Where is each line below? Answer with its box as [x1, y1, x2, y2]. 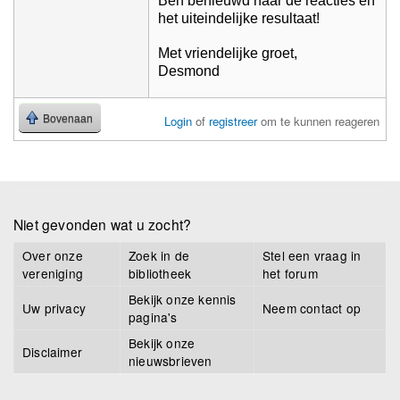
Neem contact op [262, 299, 361, 318]
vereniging [22, 264, 83, 283]
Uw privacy [22, 299, 86, 318]
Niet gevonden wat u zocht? [13, 214, 192, 235]
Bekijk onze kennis [129, 290, 237, 309]
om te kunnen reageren [257, 112, 380, 130]
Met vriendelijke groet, [158, 46, 297, 62]
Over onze [22, 246, 83, 265]
